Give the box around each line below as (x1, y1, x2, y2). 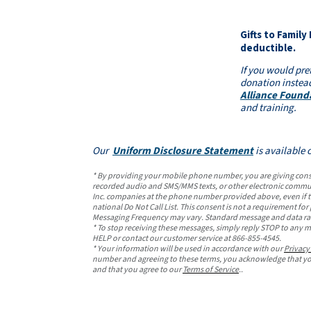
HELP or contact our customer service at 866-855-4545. (92, 233, 281, 244)
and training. (239, 101, 296, 115)
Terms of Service (183, 264, 239, 276)
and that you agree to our (92, 264, 183, 276)
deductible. (239, 41, 296, 56)
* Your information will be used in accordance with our (92, 243, 284, 255)
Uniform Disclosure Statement (112, 144, 253, 158)
